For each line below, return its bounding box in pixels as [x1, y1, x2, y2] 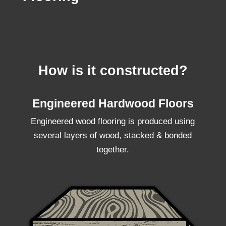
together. [96, 145, 130, 154]
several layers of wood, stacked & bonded [34, 131, 192, 140]
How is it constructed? [38, 63, 188, 78]
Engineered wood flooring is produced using [31, 117, 195, 126]
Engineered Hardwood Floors [32, 97, 194, 110]
